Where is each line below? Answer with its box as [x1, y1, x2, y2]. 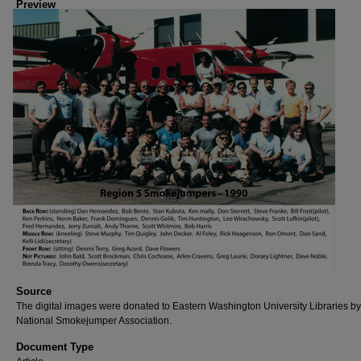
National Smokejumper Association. [16, 315, 172, 326]
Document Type [16, 341, 93, 353]
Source [16, 285, 52, 297]
